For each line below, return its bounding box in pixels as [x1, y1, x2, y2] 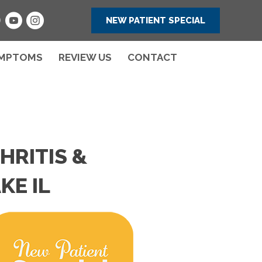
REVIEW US [58, 51, 112, 64]
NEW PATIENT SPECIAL [106, 15, 205, 26]
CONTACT [127, 51, 177, 64]
